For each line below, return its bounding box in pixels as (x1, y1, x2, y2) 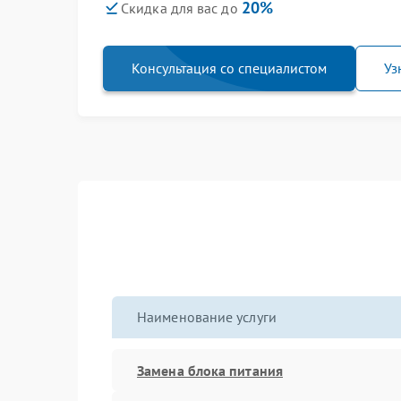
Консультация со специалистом (132, 59, 327, 77)
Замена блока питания (137, 361, 283, 380)
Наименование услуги (137, 308, 277, 326)
